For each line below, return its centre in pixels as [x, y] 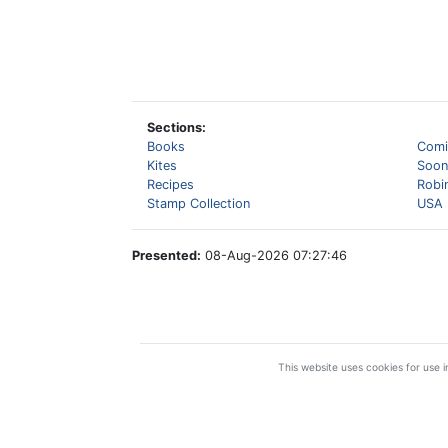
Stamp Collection [198, 203]
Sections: [176, 127]
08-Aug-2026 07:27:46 [274, 255]
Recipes [170, 184]
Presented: [166, 255]
